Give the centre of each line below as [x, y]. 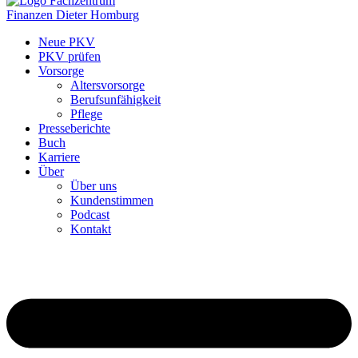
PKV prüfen [70, 56]
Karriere [59, 157]
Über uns [93, 186]
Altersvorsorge [107, 85]
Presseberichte [74, 128]
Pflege [86, 114]
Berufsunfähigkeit [115, 99]
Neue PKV [67, 42]
